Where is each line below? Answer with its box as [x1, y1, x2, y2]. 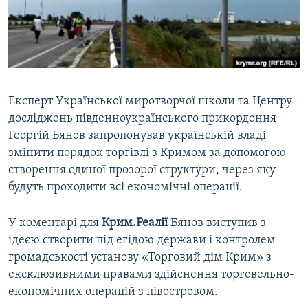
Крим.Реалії [102, 217, 170, 230]
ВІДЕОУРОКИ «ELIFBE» [25, 8, 115, 18]
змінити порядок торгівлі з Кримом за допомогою [8, 146, 286, 160]
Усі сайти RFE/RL [23, 144, 113, 157]
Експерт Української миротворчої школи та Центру [8, 95, 292, 109]
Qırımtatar [12, 43, 66, 56]
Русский [12, 18, 56, 31]
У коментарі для [8, 217, 102, 230]
